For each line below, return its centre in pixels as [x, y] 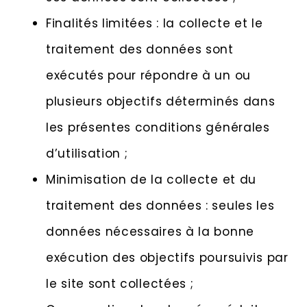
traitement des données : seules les [160, 206]
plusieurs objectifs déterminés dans [161, 102]
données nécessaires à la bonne [150, 232]
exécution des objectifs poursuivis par [167, 258]
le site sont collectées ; [120, 284]
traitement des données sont [140, 50]
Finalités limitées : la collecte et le [155, 24]
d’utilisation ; [87, 154]
